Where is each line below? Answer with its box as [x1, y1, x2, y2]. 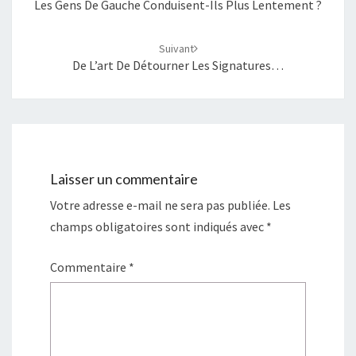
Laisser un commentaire [50, 170, 198, 188]
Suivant [158, 41, 194, 56]
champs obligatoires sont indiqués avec [50, 219, 266, 235]
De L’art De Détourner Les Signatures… [72, 57, 284, 73]
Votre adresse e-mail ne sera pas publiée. [50, 197, 270, 214]
